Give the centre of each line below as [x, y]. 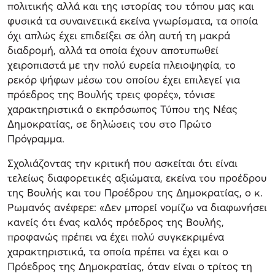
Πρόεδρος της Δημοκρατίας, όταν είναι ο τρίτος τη [130, 266]
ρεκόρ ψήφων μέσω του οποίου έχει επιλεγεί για [124, 79]
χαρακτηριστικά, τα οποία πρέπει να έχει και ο [118, 251]
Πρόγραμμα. [36, 138]
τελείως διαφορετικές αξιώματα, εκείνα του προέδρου [137, 177]
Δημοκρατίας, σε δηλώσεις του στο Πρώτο [110, 123]
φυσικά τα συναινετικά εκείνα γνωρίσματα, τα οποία [133, 20]
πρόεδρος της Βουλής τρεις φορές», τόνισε [111, 94]
